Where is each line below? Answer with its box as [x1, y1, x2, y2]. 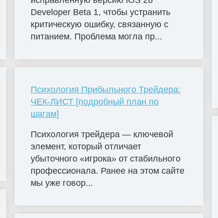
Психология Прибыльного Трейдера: [31, 85, 181, 95]
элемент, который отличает [31, 141, 142, 151]
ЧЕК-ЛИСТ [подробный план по [31, 97, 159, 107]
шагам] [31, 109, 59, 119]
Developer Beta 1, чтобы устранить [31, 7, 171, 18]
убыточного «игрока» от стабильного [31, 153, 181, 163]
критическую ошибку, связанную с [31, 19, 169, 30]
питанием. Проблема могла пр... [31, 32, 163, 42]
